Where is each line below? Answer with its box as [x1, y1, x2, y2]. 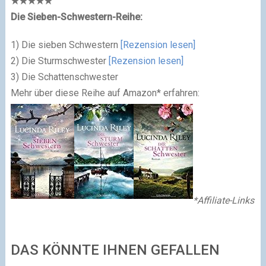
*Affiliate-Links [192, 194, 254, 206]
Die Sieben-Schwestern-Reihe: [10, 11, 142, 23]
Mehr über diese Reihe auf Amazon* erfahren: [10, 87, 199, 99]
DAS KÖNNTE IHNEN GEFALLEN [10, 241, 220, 258]
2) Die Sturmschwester [10, 55, 109, 66]
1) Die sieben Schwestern [10, 39, 121, 50]
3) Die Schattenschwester [10, 71, 118, 83]
